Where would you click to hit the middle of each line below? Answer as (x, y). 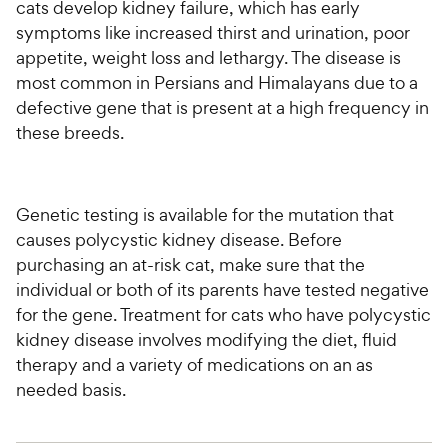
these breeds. (70, 132)
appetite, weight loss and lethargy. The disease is (208, 57)
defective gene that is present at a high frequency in (222, 107)
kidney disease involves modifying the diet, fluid (206, 339)
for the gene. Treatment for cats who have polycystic (223, 314)
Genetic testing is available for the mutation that (205, 214)
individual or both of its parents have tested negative (222, 289)
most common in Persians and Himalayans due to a (217, 82)
